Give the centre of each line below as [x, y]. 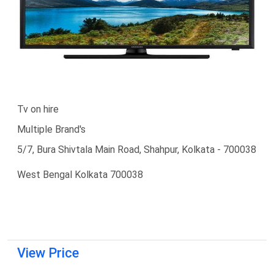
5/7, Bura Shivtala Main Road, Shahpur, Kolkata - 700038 [137, 149]
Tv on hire [38, 109]
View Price [48, 253]
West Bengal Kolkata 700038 [80, 174]
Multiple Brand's [51, 129]
